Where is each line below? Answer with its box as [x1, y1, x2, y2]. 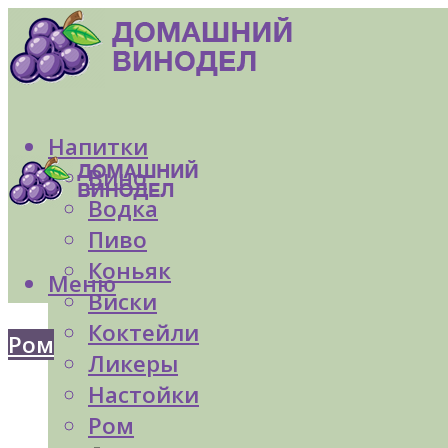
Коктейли [88, 317, 199, 349]
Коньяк [88, 255, 171, 287]
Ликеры [88, 348, 178, 380]
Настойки [88, 379, 199, 411]
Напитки [48, 131, 148, 163]
